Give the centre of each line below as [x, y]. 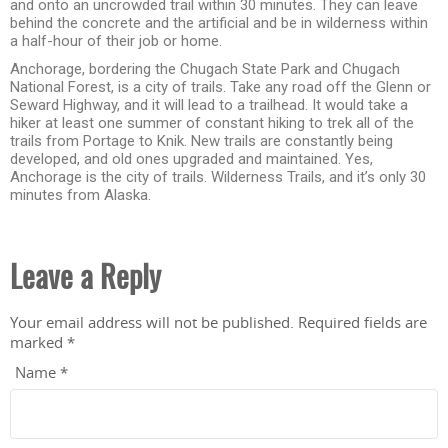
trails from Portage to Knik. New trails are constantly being [201, 141]
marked [38, 342]
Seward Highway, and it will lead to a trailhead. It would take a [209, 105]
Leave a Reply [85, 280]
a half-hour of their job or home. [116, 41]
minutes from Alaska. [80, 195]
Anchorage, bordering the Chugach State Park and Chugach [205, 69]
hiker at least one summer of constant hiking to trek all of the [212, 123]
